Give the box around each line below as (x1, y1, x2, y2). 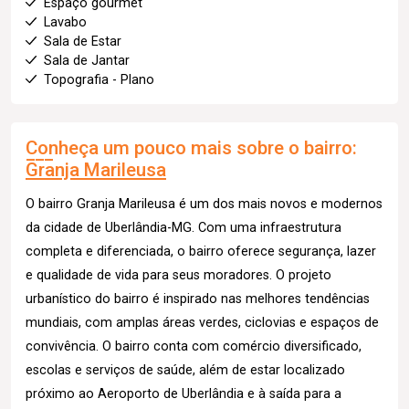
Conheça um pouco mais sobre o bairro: (26, 136, 357, 159)
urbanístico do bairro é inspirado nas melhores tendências (26, 290, 370, 307)
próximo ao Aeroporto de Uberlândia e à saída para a (26, 385, 341, 402)
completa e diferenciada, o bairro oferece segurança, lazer (26, 243, 376, 259)
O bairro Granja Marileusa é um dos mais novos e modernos (26, 195, 383, 212)
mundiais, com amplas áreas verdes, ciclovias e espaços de (26, 314, 379, 330)
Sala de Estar (44, 33, 121, 49)
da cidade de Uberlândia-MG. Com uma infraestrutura (26, 219, 341, 236)
